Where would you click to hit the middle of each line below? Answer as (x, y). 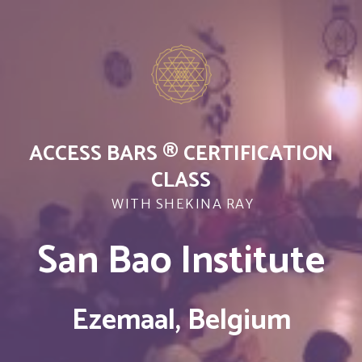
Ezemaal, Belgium (181, 320)
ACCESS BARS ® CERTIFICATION (181, 154)
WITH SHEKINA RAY (181, 203)
